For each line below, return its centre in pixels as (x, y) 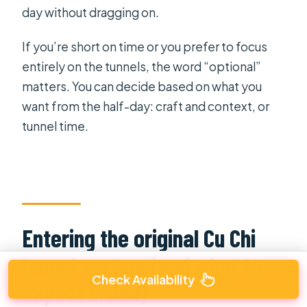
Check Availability (143, 279)
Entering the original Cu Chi (139, 237)
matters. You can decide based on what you (142, 87)
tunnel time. (56, 126)
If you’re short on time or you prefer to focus (145, 47)
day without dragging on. (91, 13)
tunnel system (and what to (142, 265)
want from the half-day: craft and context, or (146, 107)
